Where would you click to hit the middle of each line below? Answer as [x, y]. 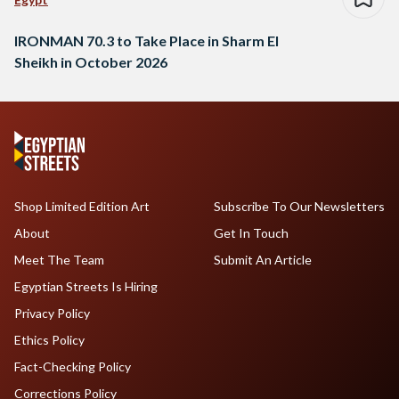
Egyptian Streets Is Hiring [86, 287]
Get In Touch [251, 233]
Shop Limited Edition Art [82, 207]
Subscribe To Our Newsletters [299, 207]
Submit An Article [262, 260]
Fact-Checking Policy [73, 367]
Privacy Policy [52, 313]
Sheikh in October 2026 [91, 62]
